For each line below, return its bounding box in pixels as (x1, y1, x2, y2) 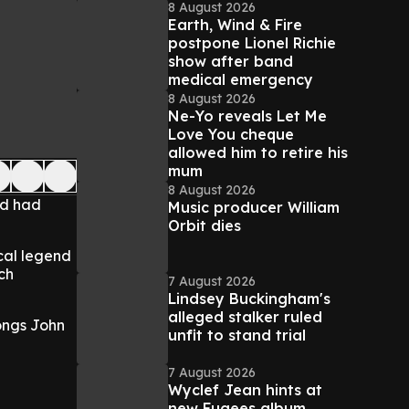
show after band (168, 52, 293, 70)
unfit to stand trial (168, 326, 306, 344)
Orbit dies (168, 216, 241, 235)
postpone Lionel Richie (168, 34, 336, 52)
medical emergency (168, 70, 313, 89)
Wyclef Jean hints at (168, 381, 322, 399)
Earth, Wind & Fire (168, 16, 302, 34)
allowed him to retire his (168, 143, 348, 162)
